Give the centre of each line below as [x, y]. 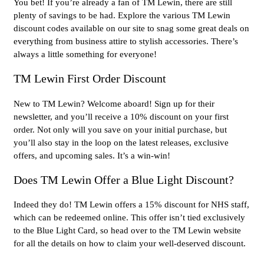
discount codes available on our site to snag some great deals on [131, 29]
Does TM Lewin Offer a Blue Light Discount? [124, 179]
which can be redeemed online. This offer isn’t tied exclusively [129, 218]
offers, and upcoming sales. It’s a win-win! [92, 155]
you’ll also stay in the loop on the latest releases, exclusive [121, 142]
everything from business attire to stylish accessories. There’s [126, 42]
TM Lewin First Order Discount [90, 79]
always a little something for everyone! [85, 55]
